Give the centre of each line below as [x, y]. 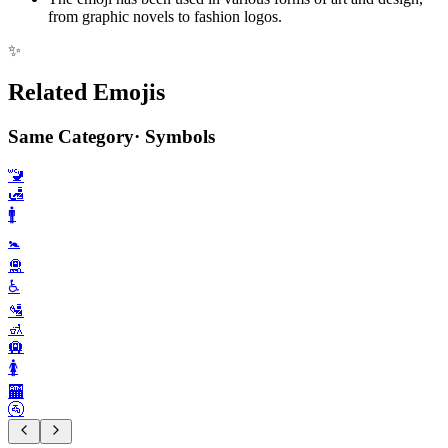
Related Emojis [86, 92]
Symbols [180, 137]
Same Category [71, 137]
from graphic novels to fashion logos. [165, 16]
